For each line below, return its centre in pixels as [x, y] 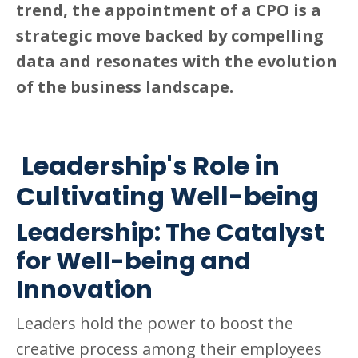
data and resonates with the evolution [177, 61]
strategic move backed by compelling [170, 35]
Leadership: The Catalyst [170, 232]
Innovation [84, 290]
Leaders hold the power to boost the [155, 323]
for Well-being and [133, 261]
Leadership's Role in [148, 165]
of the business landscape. [125, 86]
